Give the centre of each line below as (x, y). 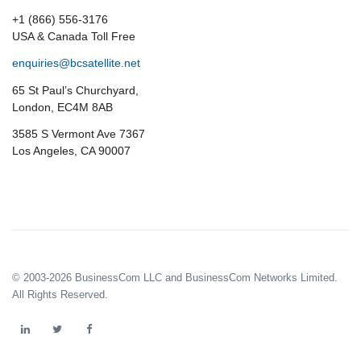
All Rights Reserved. (60, 295)
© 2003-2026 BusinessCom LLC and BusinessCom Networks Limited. (175, 278)
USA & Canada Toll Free (74, 36)
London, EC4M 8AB (62, 107)
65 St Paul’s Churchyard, (75, 90)
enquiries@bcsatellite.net (76, 63)
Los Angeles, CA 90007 (71, 151)
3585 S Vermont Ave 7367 (79, 134)
